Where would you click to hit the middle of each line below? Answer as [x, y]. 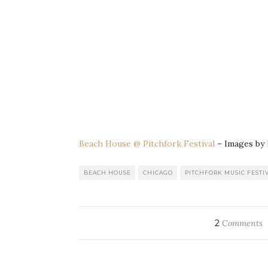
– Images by [241, 144]
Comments [241, 223]
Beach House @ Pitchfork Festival [147, 144]
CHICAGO [158, 173]
